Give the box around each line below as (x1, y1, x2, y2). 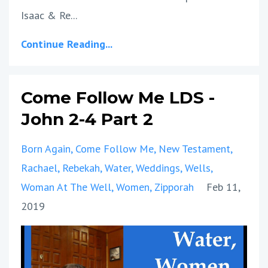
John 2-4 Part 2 (21, 108, 153, 129)
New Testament (159, 141, 230, 156)
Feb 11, (206, 179, 240, 194)
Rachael (21, 160, 57, 175)
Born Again (21, 141, 71, 156)
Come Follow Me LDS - (21, 87, 215, 108)
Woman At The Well (21, 179, 111, 194)
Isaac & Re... (21, 8, 77, 22)
